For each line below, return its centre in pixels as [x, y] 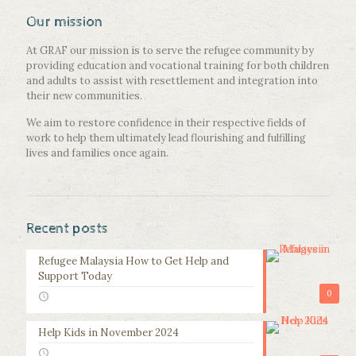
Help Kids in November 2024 [108, 333]
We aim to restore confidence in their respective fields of [166, 123]
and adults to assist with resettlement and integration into [172, 81]
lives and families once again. [97, 153]
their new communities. [84, 96]
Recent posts [67, 229]
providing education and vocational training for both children [178, 66]
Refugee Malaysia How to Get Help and [133, 261]
